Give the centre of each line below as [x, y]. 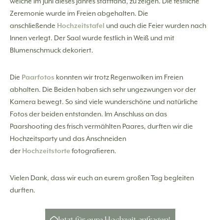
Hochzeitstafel [81, 26]
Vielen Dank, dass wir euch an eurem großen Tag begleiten [102, 178]
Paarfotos [38, 77]
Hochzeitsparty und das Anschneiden [68, 138]
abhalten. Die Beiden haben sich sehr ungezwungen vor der [103, 89]
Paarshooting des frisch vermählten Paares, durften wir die [101, 126]
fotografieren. [94, 151]
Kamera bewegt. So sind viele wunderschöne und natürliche [104, 102]
